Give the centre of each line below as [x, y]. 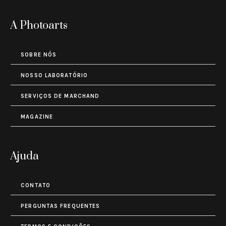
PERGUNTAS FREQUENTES [61, 206]
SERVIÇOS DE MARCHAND [60, 96]
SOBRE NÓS [39, 55]
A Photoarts [39, 26]
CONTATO [36, 186]
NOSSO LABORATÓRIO [54, 76]
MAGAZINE [37, 117]
